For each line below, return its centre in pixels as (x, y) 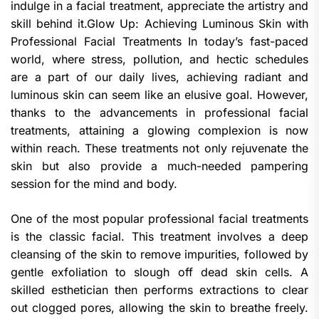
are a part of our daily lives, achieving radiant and (159, 77)
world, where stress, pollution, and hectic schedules (159, 59)
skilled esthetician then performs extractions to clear (159, 289)
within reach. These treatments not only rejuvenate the (159, 148)
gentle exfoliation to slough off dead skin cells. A (159, 272)
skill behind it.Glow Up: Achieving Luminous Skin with (159, 23)
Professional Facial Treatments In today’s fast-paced (159, 41)
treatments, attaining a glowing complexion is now (159, 130)
